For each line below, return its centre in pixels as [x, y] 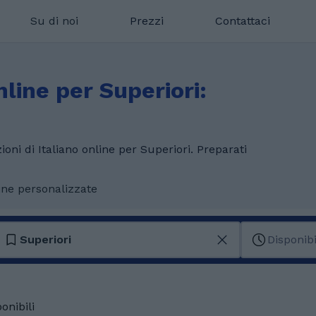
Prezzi [146, 21]
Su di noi [54, 21]
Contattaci [242, 21]
